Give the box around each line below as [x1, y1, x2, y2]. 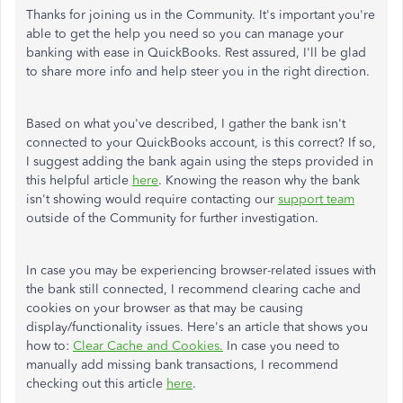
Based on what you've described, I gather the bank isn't [26, 116, 345, 131]
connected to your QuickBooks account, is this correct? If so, [26, 135, 376, 150]
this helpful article [26, 173, 132, 188]
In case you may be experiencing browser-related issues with [26, 263, 376, 278]
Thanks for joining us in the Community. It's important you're [26, 7, 375, 22]
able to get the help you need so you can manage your [26, 26, 344, 41]
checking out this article [26, 376, 166, 391]
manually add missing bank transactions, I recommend [26, 357, 338, 372]
